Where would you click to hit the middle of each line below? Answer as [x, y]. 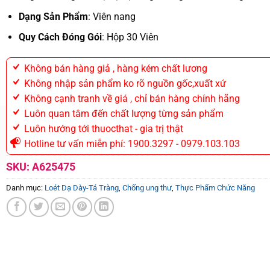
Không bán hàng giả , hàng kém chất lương [114, 68]
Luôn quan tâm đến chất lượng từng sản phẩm [122, 113]
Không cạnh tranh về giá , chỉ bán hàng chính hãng [130, 98]
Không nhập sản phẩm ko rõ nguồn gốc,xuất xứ [124, 83]
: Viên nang [111, 16]
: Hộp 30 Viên [130, 37]
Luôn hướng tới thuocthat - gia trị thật [102, 128]
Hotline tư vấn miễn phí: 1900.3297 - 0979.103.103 [130, 143]
